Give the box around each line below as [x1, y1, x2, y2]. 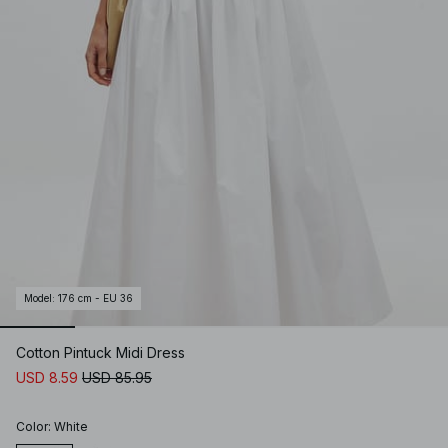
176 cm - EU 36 [58, 292, 133, 305]
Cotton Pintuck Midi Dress [16, 344, 185, 362]
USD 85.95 [82, 369, 152, 387]
